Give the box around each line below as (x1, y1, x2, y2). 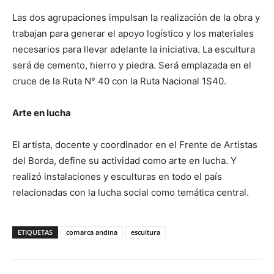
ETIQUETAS (18, 228, 53, 237)
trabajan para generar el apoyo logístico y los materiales (12, 28, 254, 39)
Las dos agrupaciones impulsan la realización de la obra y (12, 12, 260, 23)
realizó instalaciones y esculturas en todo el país (12, 171, 222, 182)
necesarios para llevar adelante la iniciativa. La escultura (12, 43, 255, 55)
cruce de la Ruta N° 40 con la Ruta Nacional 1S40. (12, 75, 226, 87)
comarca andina (66, 228, 117, 237)
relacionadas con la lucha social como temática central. (12, 187, 249, 198)
